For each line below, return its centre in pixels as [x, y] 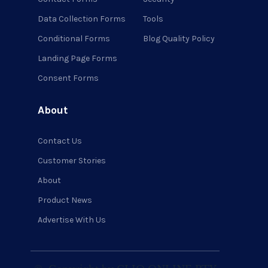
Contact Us [60, 141]
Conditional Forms [74, 38]
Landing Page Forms [78, 58]
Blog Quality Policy [179, 38]
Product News [65, 200]
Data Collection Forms [82, 19]
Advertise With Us [72, 220]
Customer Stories [72, 160]
